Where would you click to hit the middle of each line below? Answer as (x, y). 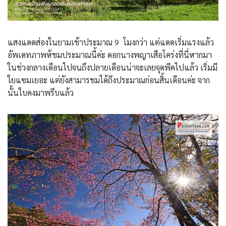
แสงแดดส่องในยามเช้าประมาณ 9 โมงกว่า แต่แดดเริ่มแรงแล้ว (111, 42)
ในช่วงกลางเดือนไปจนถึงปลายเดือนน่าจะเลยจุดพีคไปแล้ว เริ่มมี (112, 68)
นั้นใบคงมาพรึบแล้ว (41, 93)
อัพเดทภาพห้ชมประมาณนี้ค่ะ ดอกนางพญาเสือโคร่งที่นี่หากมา (110, 55)
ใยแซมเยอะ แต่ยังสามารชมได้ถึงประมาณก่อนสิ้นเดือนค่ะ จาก (109, 80)
